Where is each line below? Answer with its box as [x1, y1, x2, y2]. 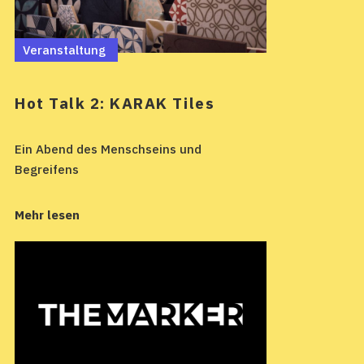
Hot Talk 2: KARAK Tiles [15, 93, 215, 113]
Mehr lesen [15, 206, 80, 223]
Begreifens [15, 161, 79, 177]
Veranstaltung [23, 42, 106, 58]
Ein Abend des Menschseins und [15, 141, 201, 157]
